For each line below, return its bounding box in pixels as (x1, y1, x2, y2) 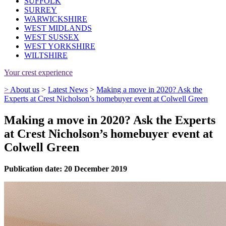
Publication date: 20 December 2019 (4, 164, 127, 174)
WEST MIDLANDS (24, 24, 92, 33)
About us (10, 85, 39, 94)
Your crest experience (4, 68, 73, 77)
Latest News (48, 85, 88, 94)
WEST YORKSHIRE (24, 42, 95, 51)
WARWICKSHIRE (24, 15, 87, 24)
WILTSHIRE (24, 51, 68, 60)
